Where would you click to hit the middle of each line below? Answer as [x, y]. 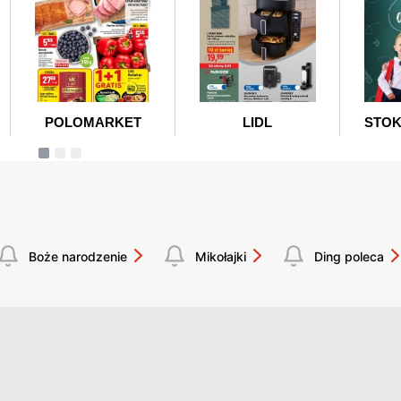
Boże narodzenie [78, 256]
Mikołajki [221, 256]
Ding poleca [349, 256]
